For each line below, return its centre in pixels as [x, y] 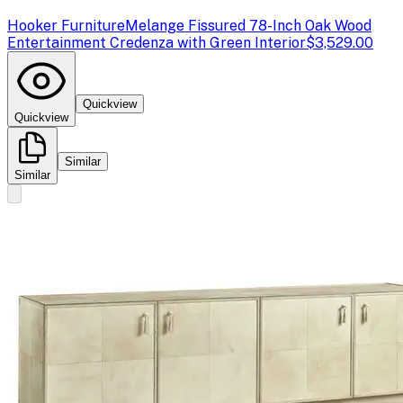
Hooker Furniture [66, 25]
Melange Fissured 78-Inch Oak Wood [248, 25]
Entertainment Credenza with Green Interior [157, 42]
